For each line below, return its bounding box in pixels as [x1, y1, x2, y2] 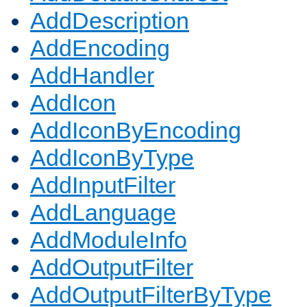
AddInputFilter [30, 172, 175, 199]
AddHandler [30, 62, 154, 89]
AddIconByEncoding [30, 117, 241, 144]
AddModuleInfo [30, 227, 187, 254]
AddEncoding [30, 35, 170, 62]
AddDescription [30, 8, 189, 34]
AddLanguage [30, 199, 176, 226]
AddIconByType [30, 145, 194, 171]
